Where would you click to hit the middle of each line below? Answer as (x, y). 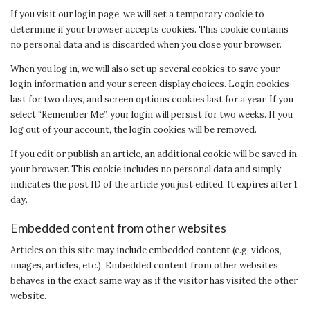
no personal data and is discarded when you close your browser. (146, 45)
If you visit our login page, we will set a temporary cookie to (137, 15)
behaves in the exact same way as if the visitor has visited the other (154, 280)
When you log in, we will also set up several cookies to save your (145, 69)
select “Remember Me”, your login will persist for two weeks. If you (152, 115)
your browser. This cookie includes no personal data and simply (146, 170)
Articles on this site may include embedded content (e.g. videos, (146, 250)
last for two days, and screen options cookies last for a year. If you (152, 100)
